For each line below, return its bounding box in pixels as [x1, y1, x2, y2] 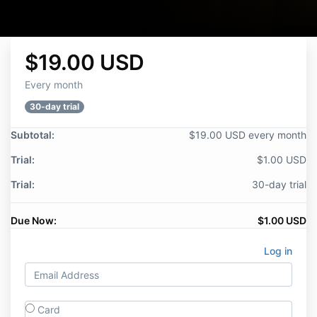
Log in [264, 245, 292, 257]
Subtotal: [11, 129, 54, 141]
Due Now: [11, 214, 57, 226]
